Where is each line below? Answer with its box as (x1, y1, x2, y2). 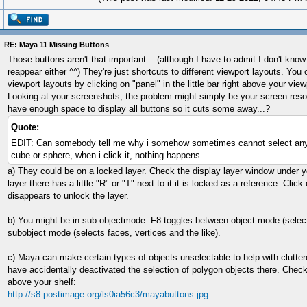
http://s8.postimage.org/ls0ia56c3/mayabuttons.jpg (8, 289, 208, 299)
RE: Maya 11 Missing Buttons (4, 40, 109, 49)
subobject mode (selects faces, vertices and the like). (8, 228, 221, 238)
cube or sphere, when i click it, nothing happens (11, 150, 200, 160)
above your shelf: (8, 277, 76, 287)
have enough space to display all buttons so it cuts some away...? (8, 103, 270, 114)
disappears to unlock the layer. (8, 191, 129, 201)
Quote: (11, 122, 39, 132)
